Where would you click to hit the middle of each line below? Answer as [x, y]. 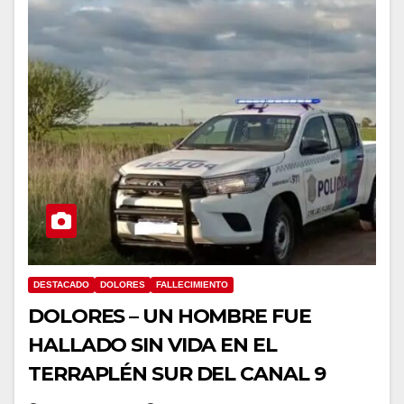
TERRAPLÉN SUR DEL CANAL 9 [177, 374]
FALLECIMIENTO [192, 285]
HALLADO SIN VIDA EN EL [152, 345]
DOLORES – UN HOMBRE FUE [170, 317]
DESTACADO [61, 285]
